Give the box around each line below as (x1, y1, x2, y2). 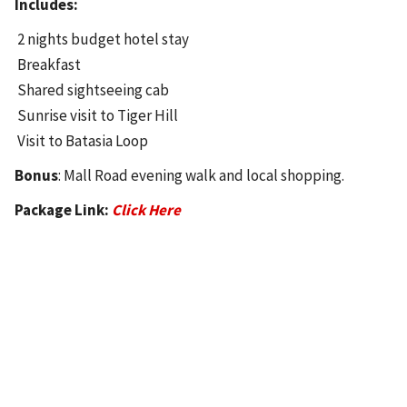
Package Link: (15, 199, 109, 220)
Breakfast (15, 54, 81, 74)
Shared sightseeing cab (15, 79, 169, 100)
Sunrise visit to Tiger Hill (15, 104, 178, 125)
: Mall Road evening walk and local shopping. (58, 164, 344, 185)
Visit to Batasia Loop (15, 130, 148, 151)
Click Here (112, 199, 181, 220)
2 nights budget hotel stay (15, 28, 189, 49)
